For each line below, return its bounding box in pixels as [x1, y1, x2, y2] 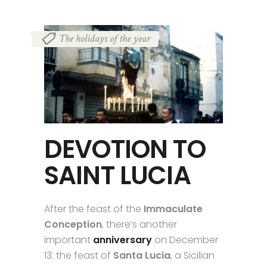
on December [152, 232, 218, 247]
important [44, 232, 93, 247]
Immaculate [141, 201, 203, 216]
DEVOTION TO [44, 131, 206, 167]
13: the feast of [44, 248, 113, 262]
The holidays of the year [59, 32, 150, 45]
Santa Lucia [113, 248, 170, 262]
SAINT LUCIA [44, 157, 191, 193]
